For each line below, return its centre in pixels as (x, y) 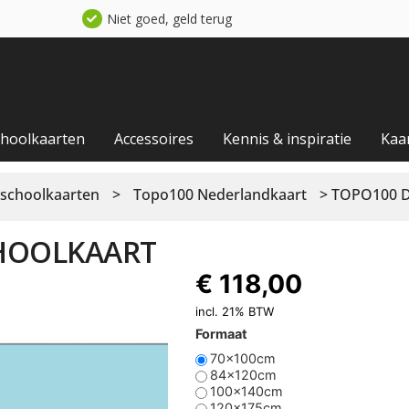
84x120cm (243, 375)
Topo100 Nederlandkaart (220, 194)
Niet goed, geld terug (169, 19)
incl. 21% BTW (234, 311)
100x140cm (246, 392)
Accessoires (154, 138)
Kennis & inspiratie (284, 138)
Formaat (221, 333)
